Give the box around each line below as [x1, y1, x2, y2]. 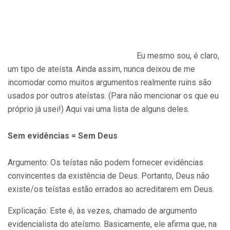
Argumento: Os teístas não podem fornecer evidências [8, 157, 203, 167]
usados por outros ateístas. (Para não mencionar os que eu [8, 90, 219, 101]
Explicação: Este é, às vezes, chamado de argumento [8, 205, 197, 216]
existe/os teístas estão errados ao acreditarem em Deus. [8, 184, 214, 194]
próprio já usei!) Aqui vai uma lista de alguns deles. [8, 104, 189, 114]
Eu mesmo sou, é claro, [136, 50, 219, 61]
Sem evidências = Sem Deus [8, 130, 118, 141]
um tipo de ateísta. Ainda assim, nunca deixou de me [8, 64, 195, 74]
